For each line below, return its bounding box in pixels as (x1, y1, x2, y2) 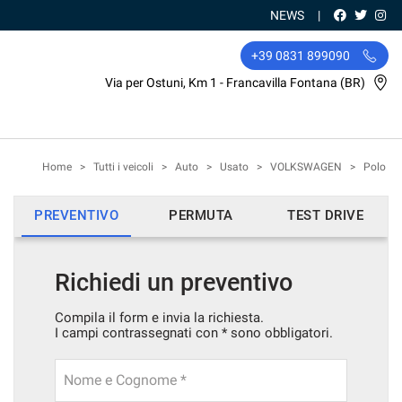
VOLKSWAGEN (270, 161, 342, 173)
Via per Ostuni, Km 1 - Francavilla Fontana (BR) (105, 75, 368, 90)
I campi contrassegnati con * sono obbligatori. (55, 325, 333, 341)
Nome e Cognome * (64, 371, 187, 389)
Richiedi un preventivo (55, 268, 293, 297)
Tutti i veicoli (93, 161, 153, 173)
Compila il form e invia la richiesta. (55, 310, 264, 326)
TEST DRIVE (287, 207, 364, 223)
